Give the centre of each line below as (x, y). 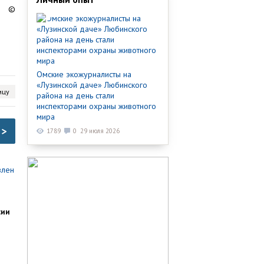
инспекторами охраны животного (96, 106)
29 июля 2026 (100, 131)
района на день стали (75, 95)
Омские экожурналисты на (84, 74)
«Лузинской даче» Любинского (92, 85)
